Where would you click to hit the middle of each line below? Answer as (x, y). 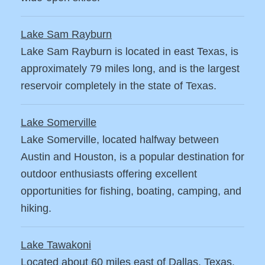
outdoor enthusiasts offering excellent (109, 174)
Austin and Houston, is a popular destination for (132, 157)
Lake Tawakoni (56, 245)
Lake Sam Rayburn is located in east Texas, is (130, 52)
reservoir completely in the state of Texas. (119, 86)
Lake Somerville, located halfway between (120, 140)
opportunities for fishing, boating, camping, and (131, 191)
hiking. (36, 209)
